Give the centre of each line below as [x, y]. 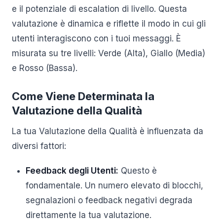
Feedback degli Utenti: [72, 171]
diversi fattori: [39, 146]
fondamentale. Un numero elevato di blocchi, [114, 185]
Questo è [138, 171]
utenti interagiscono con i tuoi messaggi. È [96, 38]
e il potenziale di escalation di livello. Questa [99, 9]
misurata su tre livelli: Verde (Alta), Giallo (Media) [109, 53]
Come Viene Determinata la [83, 96]
